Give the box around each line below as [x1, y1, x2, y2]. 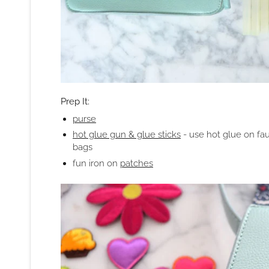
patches [120, 158, 153, 169]
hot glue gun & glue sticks [73, 129, 181, 140]
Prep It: [61, 95, 89, 106]
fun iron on [73, 158, 120, 169]
